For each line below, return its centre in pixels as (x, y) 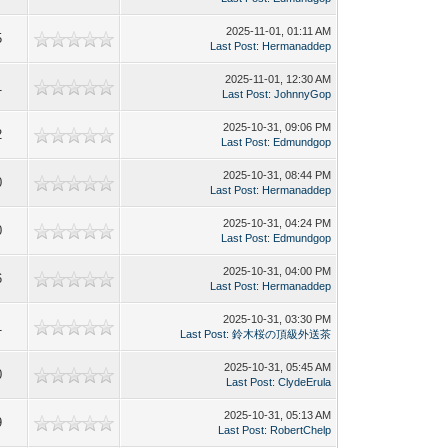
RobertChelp (301, 429)
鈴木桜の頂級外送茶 (282, 333)
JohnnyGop (303, 93)
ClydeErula (305, 381)
